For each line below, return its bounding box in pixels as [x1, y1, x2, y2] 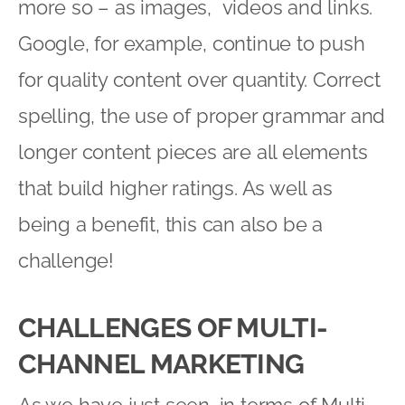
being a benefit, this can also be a [18, 212, 323, 236]
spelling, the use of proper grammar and [18, 103, 386, 127]
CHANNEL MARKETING [18, 347, 305, 380]
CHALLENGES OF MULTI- [18, 311, 328, 344]
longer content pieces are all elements [18, 139, 368, 164]
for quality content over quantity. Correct [18, 67, 381, 91]
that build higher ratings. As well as [18, 175, 333, 200]
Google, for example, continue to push [18, 31, 365, 55]
